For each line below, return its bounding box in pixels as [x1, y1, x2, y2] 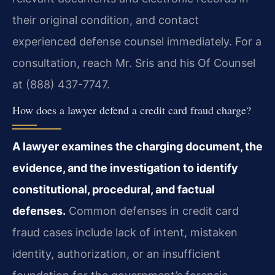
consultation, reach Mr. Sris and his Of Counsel [12, 56, 255, 70]
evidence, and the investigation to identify [12, 161, 238, 175]
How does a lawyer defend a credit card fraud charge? [12, 103, 251, 118]
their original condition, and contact [12, 14, 199, 27]
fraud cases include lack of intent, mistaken [12, 226, 238, 239]
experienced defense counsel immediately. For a [12, 35, 261, 48]
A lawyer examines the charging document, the [12, 140, 263, 153]
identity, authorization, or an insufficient [12, 247, 220, 261]
